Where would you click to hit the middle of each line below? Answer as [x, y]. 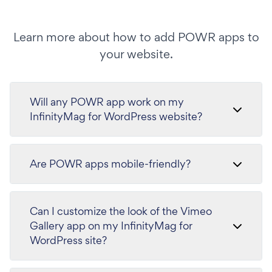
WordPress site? [68, 240]
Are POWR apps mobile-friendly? [110, 163]
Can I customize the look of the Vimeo [121, 211]
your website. [136, 54]
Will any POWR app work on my [107, 101]
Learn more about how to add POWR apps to [136, 37]
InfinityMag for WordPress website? [116, 116]
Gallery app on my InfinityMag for [111, 225]
